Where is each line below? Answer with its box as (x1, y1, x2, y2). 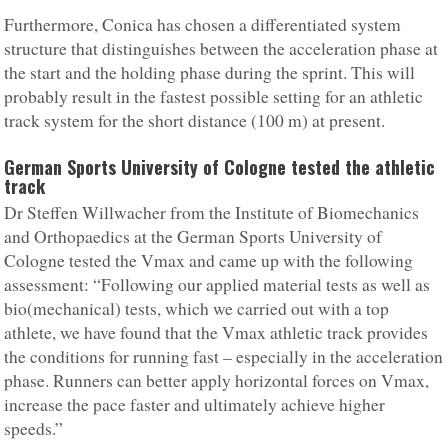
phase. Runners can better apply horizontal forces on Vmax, (4, 368, 430, 392)
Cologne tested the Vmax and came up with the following (4, 248, 414, 272)
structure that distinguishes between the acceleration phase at (4, 36, 439, 60)
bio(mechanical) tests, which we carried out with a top (4, 296, 390, 320)
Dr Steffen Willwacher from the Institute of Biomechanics (4, 200, 420, 224)
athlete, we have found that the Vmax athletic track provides (4, 320, 429, 344)
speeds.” (4, 416, 64, 440)
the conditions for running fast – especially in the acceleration (4, 344, 444, 368)
